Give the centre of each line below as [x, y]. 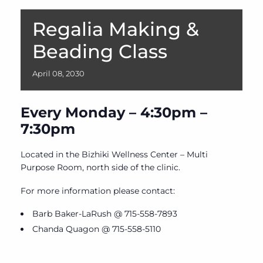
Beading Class [100, 52]
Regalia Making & [116, 29]
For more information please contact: [98, 190]
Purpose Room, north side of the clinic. [100, 168]
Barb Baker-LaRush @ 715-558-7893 [105, 214]
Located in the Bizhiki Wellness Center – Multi [114, 155]
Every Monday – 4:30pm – [114, 113]
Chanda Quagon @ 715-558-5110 [97, 229]
